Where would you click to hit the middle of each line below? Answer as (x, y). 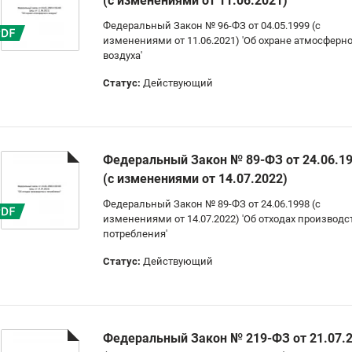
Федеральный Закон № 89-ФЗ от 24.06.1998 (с (212, 204)
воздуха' (123, 55)
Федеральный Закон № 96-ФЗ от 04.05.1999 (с (212, 26)
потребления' (135, 234)
